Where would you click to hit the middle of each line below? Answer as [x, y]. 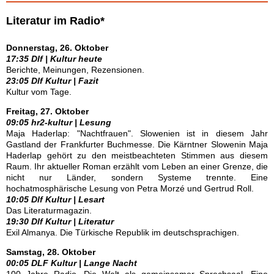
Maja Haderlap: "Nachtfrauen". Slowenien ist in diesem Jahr [137, 133]
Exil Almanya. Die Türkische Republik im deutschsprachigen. [123, 232]
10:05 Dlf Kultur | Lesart [55, 199]
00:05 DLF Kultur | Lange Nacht [72, 263]
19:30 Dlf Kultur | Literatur [60, 221]
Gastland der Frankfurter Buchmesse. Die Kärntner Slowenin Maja [137, 144]
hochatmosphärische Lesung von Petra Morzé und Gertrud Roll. [130, 188]
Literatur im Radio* [55, 21]
